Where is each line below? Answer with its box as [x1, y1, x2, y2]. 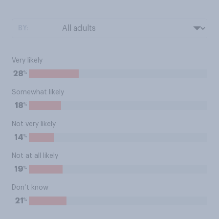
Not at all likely [12, 153, 58, 159]
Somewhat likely [12, 89, 64, 96]
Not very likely [12, 121, 56, 128]
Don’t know [12, 184, 48, 191]
